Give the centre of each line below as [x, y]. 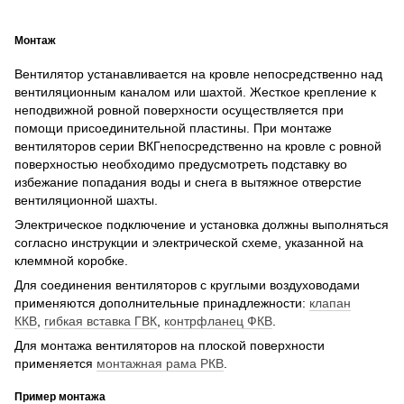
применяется [55, 364]
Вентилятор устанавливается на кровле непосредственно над [198, 74]
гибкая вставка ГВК [101, 321]
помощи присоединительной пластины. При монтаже [173, 129]
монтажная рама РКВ [160, 364]
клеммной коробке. [71, 261]
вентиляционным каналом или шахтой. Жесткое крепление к [195, 92]
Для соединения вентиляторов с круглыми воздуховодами [187, 285]
